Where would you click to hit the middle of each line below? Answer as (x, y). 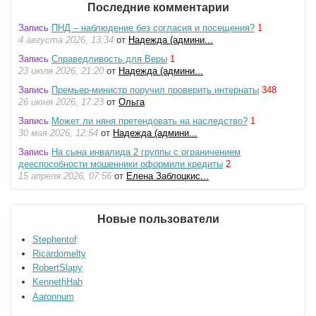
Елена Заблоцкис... (168, 176)
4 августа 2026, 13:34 (66, 39)
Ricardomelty (59, 253)
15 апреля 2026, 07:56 (65, 176)
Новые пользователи (158, 219)
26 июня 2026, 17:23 (61, 102)
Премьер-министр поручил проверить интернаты (155, 90)
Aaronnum (53, 296)
